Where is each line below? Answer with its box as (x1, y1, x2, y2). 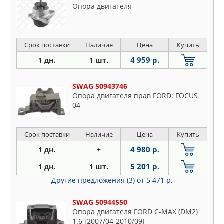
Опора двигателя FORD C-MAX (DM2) (72, 207, 198, 217)
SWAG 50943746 (72, 81, 127, 91)
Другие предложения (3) (51, 175, 137, 185)
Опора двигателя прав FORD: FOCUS (72, 91, 198, 101)
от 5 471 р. (136, 175, 173, 185)
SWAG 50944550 (72, 197, 127, 207)
